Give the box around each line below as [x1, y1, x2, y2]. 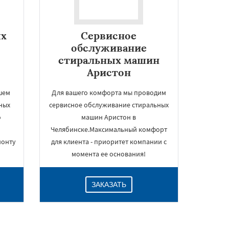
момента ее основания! [72, 149, 146, 158]
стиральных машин [58, 54, 159, 66]
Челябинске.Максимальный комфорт [50, 125, 167, 134]
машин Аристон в [81, 112, 136, 122]
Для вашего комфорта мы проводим [51, 88, 166, 97]
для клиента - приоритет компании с [51, 137, 167, 146]
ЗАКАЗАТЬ [91, 180, 126, 189]
